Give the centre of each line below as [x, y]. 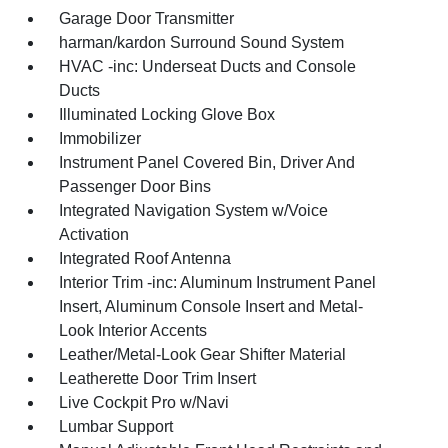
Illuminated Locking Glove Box [167, 114]
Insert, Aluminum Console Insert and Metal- [211, 306]
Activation [94, 234]
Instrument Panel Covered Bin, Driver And [207, 162]
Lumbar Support [116, 426]
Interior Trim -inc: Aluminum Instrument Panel [218, 282]
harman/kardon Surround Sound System [202, 42]
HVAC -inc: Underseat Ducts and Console [208, 66]
